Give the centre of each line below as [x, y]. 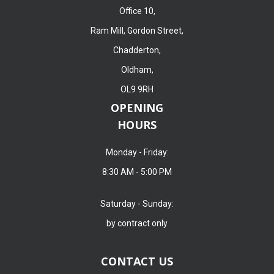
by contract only [137, 223]
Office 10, [137, 11]
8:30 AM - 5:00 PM [137, 172]
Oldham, [137, 69]
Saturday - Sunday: [137, 203]
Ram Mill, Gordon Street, [137, 30]
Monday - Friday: [137, 152]
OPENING [137, 107]
